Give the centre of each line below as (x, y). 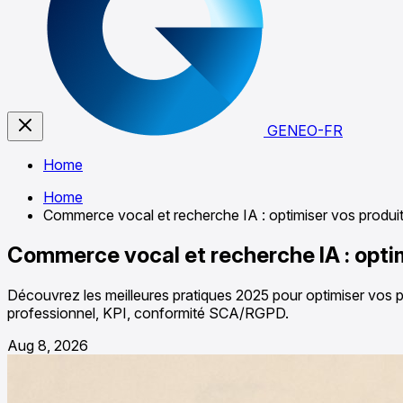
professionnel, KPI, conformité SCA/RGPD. (148, 313)
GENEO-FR (305, 130)
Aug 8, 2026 (48, 345)
